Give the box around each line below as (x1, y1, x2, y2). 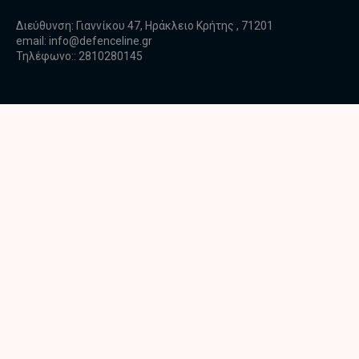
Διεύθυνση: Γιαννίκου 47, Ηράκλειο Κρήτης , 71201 (16, 19, 273, 33)
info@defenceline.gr (49, 34, 152, 48)
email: (16, 34, 49, 48)
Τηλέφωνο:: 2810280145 (16, 50, 143, 63)
